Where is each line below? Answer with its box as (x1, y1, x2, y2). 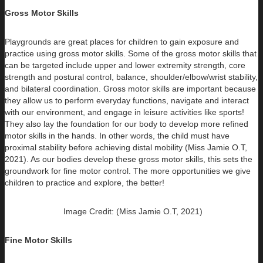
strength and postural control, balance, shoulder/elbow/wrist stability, (5, 72, 258, 82)
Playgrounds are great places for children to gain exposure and (5, 37, 239, 47)
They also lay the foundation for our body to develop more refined (5, 119, 248, 129)
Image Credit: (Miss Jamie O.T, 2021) (60, 207, 203, 217)
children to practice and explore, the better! (5, 178, 164, 188)
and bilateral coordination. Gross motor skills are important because (5, 84, 256, 94)
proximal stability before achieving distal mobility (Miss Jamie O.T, (5, 143, 247, 153)
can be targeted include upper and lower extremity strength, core (5, 60, 245, 70)
